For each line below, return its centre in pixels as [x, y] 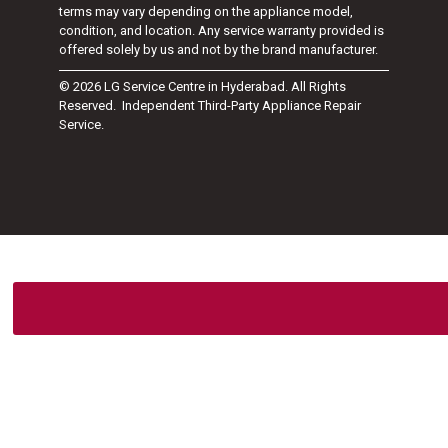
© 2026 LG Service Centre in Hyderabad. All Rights [203, 86]
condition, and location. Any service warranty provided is [222, 31]
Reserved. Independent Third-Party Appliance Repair [210, 105]
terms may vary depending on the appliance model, [206, 12]
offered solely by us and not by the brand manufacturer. [219, 50]
